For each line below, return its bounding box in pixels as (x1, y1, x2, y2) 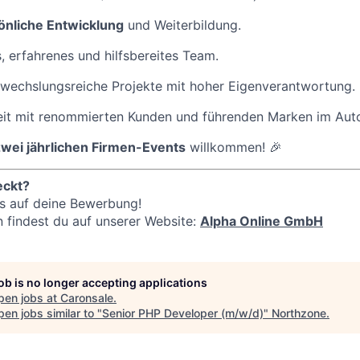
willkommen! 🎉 (186, 139, 282, 156)
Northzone (272, 306, 326, 321)
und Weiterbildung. (124, 17, 241, 34)
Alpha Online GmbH (200, 213, 323, 230)
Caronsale (60, 291, 113, 305)
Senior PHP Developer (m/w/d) (102, 306, 264, 321)
